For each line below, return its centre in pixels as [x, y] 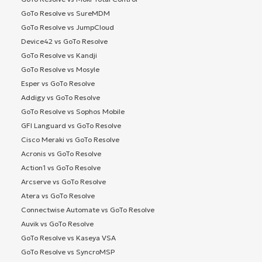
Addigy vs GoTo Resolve [61, 97]
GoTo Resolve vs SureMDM [65, 13]
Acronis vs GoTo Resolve [61, 153]
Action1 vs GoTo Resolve [61, 167]
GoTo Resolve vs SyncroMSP [68, 251]
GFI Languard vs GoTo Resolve [71, 125]
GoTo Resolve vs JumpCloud [68, 27]
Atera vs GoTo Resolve [58, 195]
